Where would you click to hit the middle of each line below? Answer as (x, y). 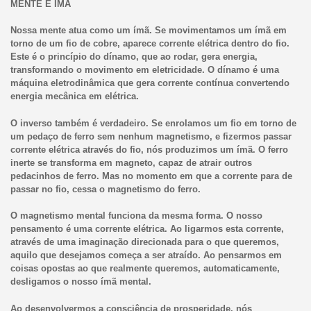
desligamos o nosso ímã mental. (81, 282)
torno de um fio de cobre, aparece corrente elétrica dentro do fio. (150, 44)
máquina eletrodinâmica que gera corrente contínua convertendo (150, 83)
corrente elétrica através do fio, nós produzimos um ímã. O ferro (149, 149)
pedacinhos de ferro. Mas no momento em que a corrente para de (151, 176)
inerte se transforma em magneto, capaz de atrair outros (131, 162)
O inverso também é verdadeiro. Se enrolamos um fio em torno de (153, 123)
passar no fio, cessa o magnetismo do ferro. (105, 189)
